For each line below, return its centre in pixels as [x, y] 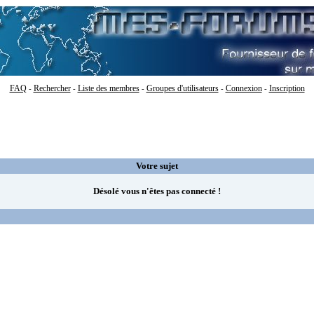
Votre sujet [157, 166]
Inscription [287, 88]
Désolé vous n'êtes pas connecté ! [157, 191]
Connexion [244, 88]
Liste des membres [108, 88]
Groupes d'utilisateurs [182, 88]
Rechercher [52, 88]
